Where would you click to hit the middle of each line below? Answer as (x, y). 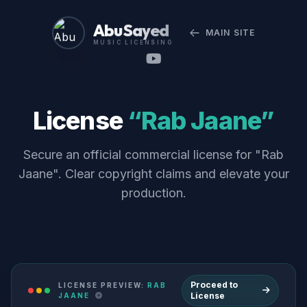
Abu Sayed (131, 29)
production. (153, 193)
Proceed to (214, 285)
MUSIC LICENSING (133, 42)
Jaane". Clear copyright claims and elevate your (153, 174)
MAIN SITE (230, 33)
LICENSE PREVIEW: (103, 285)
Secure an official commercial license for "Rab (153, 155)
